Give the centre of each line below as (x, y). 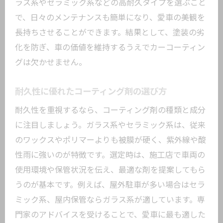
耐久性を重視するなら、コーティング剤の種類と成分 (110, 110)
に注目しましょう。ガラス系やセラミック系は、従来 (110, 125)
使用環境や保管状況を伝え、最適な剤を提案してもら (110, 170)
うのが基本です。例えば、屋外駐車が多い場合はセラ (110, 185)
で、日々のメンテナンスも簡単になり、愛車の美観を (110, 18)
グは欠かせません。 (51, 62)
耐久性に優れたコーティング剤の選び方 (91, 92)
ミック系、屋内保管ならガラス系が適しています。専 (110, 200)
